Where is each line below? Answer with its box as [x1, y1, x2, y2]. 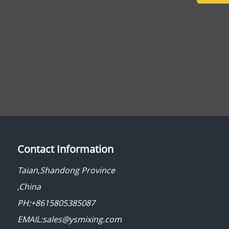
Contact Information [17, 142, 113, 156]
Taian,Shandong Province [17, 165, 115, 176]
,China [17, 181, 41, 193]
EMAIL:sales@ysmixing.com [17, 214, 122, 225]
